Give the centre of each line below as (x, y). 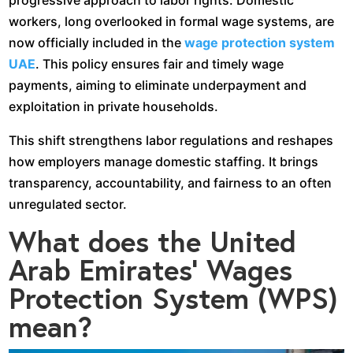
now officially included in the (97, 43)
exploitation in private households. (114, 106)
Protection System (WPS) (173, 298)
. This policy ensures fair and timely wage (160, 64)
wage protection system (260, 43)
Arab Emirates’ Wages (151, 270)
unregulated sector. (68, 204)
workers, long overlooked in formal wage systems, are (172, 21)
